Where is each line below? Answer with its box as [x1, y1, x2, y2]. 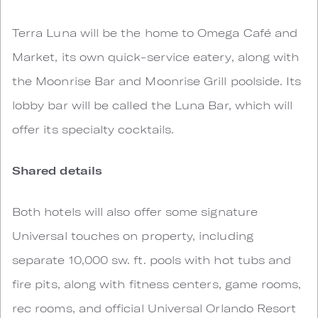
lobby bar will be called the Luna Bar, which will [12, 98, 293, 111]
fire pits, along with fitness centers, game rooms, [12, 277, 302, 290]
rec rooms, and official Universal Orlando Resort [12, 301, 297, 314]
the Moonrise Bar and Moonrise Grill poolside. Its [12, 74, 302, 87]
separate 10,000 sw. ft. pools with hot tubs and [12, 253, 292, 266]
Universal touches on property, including [12, 229, 253, 242]
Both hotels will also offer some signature [12, 204, 258, 218]
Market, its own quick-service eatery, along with [12, 50, 300, 63]
